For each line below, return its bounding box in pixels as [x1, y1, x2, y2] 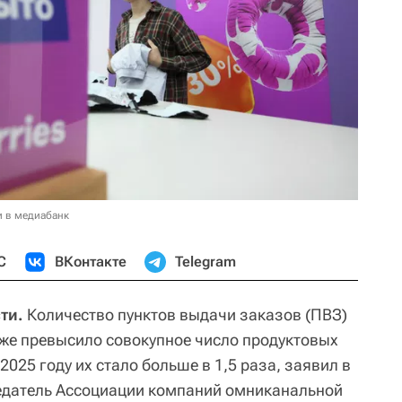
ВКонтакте [55, 252, 127, 270]
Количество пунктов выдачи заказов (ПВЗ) [23, 304, 347, 324]
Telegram [175, 252, 236, 270]
